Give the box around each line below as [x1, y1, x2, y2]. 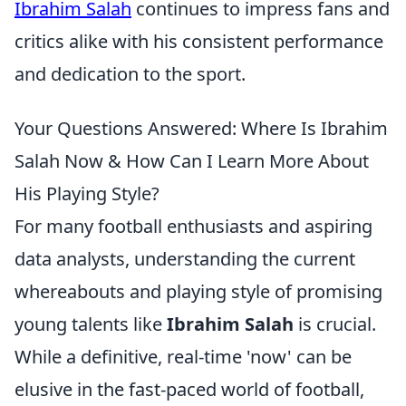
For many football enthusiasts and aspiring [14, 214, 372, 238]
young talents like [14, 312, 167, 336]
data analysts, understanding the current [14, 246, 355, 271]
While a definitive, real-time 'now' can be [14, 344, 352, 369]
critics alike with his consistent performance [14, 29, 383, 53]
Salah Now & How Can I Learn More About [14, 149, 369, 173]
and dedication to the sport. [14, 62, 246, 86]
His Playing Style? [14, 181, 159, 206]
